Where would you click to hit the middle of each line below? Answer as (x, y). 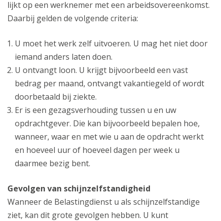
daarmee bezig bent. (53, 164)
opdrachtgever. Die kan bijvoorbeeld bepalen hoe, (107, 124)
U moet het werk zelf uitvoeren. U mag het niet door (111, 44)
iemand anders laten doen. (64, 57)
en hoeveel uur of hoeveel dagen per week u (97, 150)
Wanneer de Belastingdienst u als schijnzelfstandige (104, 202)
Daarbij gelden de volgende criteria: (73, 18)
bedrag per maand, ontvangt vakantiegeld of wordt (110, 84)
